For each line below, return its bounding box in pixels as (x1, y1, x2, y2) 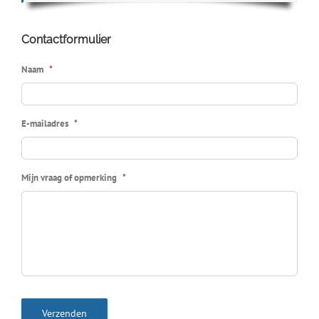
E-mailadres (21, 117, 68, 130)
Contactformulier (21, 32, 111, 46)
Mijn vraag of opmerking (21, 171, 117, 184)
